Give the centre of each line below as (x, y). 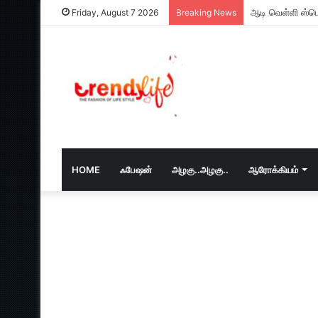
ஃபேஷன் (136, 170)
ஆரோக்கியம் (273, 170)
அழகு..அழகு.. (200, 170)
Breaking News (206, 12)
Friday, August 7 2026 (114, 12)
